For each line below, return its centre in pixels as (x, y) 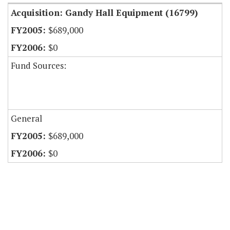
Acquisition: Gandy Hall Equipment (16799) (104, 13)
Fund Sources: (39, 66)
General (26, 119)
